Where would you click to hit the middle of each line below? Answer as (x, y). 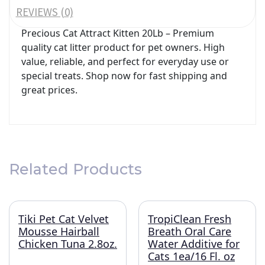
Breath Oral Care (190, 232)
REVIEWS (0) (44, 12)
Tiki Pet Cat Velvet (64, 219)
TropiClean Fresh (190, 219)
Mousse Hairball (59, 232)
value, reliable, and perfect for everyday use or (125, 62)
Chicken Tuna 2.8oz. (68, 244)
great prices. (49, 90)
